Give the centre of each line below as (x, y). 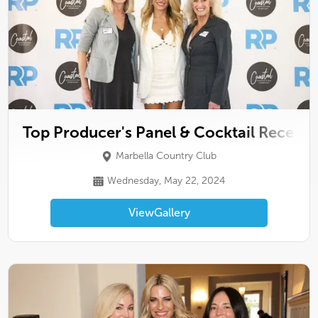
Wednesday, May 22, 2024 (166, 181)
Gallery (172, 213)
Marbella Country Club (166, 156)
